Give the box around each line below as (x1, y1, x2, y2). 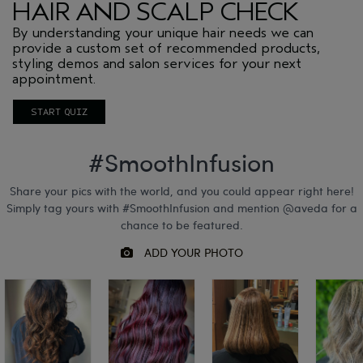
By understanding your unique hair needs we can (12, 23, 314, 41)
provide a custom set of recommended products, (12, 39, 320, 57)
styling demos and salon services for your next (12, 54, 301, 72)
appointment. (12, 70, 96, 88)
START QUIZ (31, 105, 88, 117)
